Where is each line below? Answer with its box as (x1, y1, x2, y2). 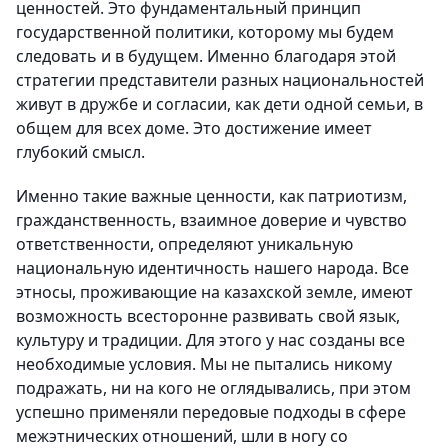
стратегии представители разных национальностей (16, 69, 424, 91)
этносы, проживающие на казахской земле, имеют (16, 281, 413, 303)
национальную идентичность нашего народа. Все (16, 257, 409, 279)
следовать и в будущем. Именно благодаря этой (16, 45, 396, 67)
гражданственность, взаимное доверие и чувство (16, 209, 407, 231)
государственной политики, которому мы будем (16, 21, 394, 43)
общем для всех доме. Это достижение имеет (16, 117, 372, 139)
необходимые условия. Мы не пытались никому (16, 353, 392, 375)
